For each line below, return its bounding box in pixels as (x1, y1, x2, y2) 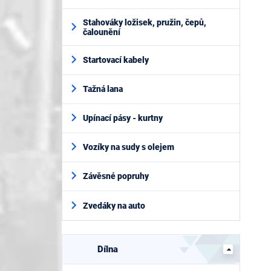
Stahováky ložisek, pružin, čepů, (83, 17, 206, 27)
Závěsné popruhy (83, 171, 149, 181)
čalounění (83, 27, 120, 37)
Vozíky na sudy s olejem (83, 142, 174, 152)
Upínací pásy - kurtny (83, 113, 163, 123)
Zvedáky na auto (83, 200, 145, 211)
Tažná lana (83, 84, 123, 94)
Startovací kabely (83, 55, 149, 65)
